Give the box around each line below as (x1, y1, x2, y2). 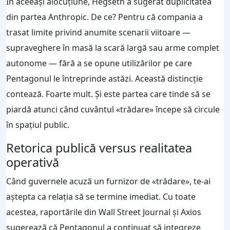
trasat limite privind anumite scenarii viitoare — (6, 26, 190, 38)
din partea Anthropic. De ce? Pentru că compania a (6, 11, 203, 23)
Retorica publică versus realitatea (6, 139, 192, 156)
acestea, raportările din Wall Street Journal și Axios (6, 206, 201, 218)
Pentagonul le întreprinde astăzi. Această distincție (6, 72, 203, 84)
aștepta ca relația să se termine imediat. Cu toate (6, 190, 196, 202)
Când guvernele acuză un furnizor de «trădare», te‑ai (6, 175, 210, 187)
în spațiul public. (6, 119, 69, 130)
